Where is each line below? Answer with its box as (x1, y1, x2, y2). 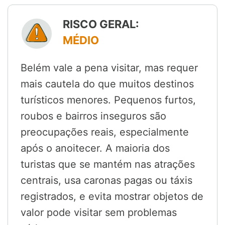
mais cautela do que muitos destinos (21, 78, 194, 90)
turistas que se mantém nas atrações (21, 158, 195, 171)
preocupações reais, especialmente (21, 126, 189, 139)
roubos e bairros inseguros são (21, 110, 166, 123)
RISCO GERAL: (63, 18, 139, 31)
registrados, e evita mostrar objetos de (21, 190, 203, 203)
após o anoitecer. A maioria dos (21, 142, 170, 155)
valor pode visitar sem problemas (21, 206, 177, 219)
